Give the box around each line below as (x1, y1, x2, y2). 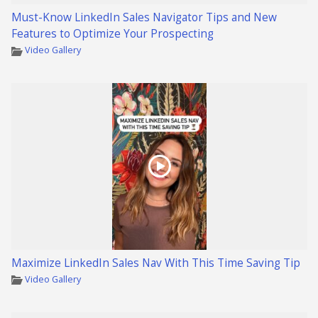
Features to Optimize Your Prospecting (11, 26, 214, 42)
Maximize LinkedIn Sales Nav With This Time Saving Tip (11, 255, 300, 270)
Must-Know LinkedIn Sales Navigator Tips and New (11, 10, 277, 26)
